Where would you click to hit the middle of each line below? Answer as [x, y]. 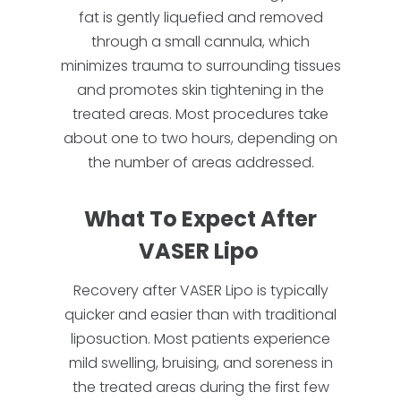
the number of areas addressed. [200, 162]
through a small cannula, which [200, 42]
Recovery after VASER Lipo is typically [200, 290]
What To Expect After [200, 219]
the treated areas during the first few [200, 387]
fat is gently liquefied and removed [200, 17]
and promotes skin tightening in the [200, 90]
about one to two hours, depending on [200, 138]
